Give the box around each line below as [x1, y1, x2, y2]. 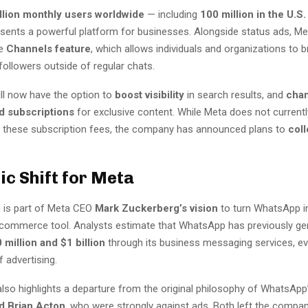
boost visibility [115, 88, 184, 101]
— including [144, 8, 200, 21]
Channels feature [6, 42, 91, 55]
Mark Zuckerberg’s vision [95, 201, 218, 214]
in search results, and [184, 88, 286, 101]
